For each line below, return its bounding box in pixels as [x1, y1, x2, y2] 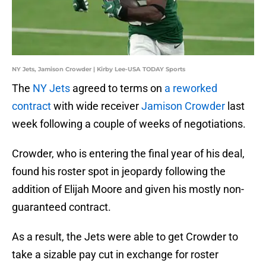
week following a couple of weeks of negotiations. [12, 118, 246, 131]
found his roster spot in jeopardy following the [12, 165, 226, 178]
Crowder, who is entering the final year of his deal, [12, 147, 245, 160]
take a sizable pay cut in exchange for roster [12, 248, 218, 261]
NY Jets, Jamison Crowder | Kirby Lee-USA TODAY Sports [12, 65, 185, 74]
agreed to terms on [70, 82, 164, 95]
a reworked [164, 82, 217, 95]
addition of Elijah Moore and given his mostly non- [12, 183, 244, 196]
